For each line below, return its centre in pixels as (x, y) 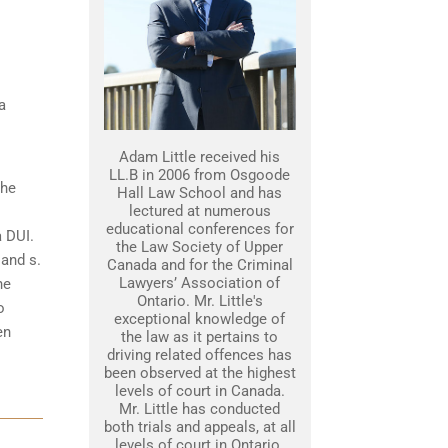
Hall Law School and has (199, 193)
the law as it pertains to (199, 337)
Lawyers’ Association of (199, 283)
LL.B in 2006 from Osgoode (199, 175)
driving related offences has (199, 355)
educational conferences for (199, 229)
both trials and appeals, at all (199, 427)
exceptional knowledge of (199, 319)
